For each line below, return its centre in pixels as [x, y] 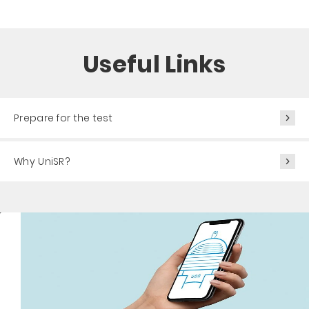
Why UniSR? [42, 161]
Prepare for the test [63, 118]
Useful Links [154, 64]
